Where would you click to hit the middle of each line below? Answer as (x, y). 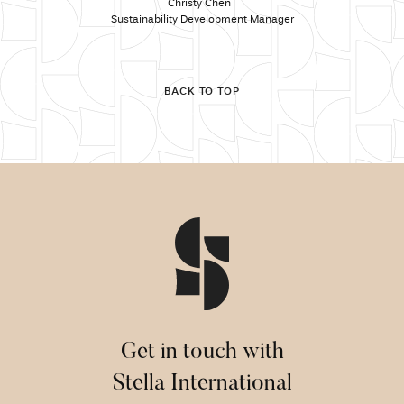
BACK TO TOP (202, 92)
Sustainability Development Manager (202, 20)
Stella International (202, 384)
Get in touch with (202, 353)
